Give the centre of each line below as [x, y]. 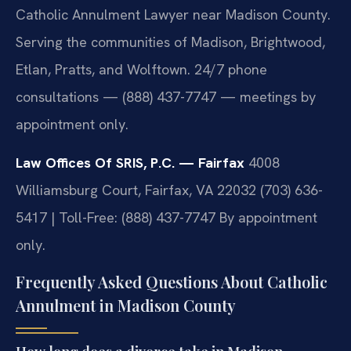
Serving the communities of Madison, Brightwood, [170, 42]
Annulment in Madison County [126, 305]
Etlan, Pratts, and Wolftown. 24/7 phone [141, 70]
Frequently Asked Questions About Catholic [172, 281]
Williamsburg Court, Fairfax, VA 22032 [136, 190]
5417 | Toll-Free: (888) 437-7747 [116, 218]
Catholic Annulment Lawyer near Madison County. [173, 15]
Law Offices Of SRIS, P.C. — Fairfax [130, 163]
